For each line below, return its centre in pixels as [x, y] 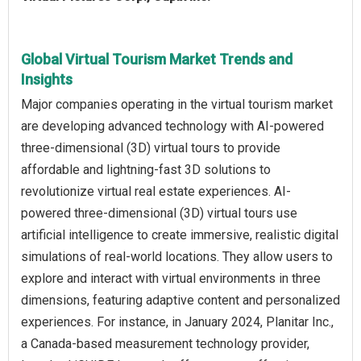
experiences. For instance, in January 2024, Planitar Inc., [177, 322]
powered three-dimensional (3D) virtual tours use [159, 213]
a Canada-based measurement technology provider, [165, 343]
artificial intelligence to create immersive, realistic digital [180, 234]
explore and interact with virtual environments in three [171, 278]
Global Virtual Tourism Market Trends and [157, 59]
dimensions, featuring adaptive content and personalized [180, 300]
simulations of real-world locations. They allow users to [177, 256]
